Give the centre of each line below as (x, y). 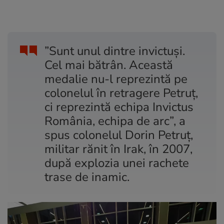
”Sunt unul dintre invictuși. (115, 51)
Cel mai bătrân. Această (109, 65)
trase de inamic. (87, 177)
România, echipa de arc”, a (115, 121)
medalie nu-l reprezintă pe (116, 79)
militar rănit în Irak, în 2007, (118, 149)
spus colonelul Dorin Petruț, (119, 135)
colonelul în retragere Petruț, (121, 93)
